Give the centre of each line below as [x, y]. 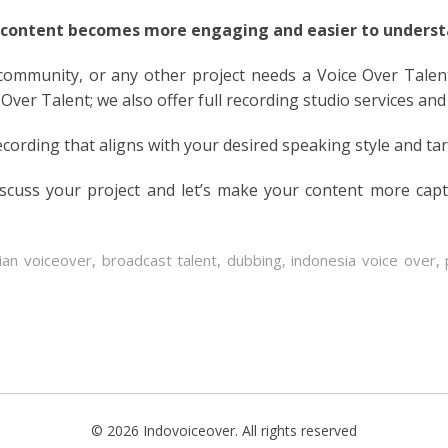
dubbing [254, 259]
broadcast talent [159, 259]
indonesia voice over [363, 259]
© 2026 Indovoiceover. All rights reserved [224, 431]
